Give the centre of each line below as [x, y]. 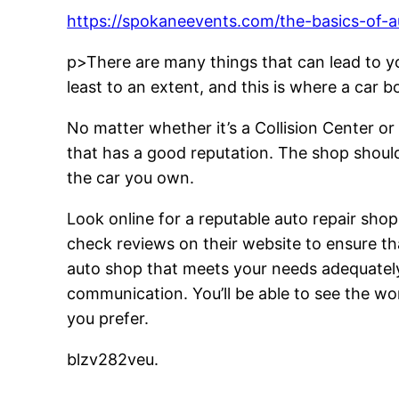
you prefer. [108, 319]
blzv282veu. [113, 360]
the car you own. [131, 178]
